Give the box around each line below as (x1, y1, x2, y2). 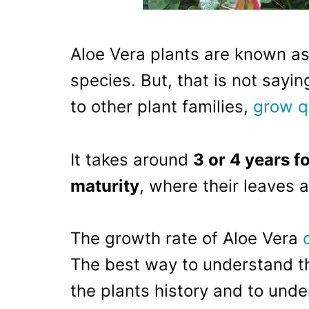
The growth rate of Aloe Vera (70, 228, 303, 249)
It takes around (70, 149, 193, 170)
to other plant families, (70, 97, 253, 117)
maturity (70, 175, 139, 196)
